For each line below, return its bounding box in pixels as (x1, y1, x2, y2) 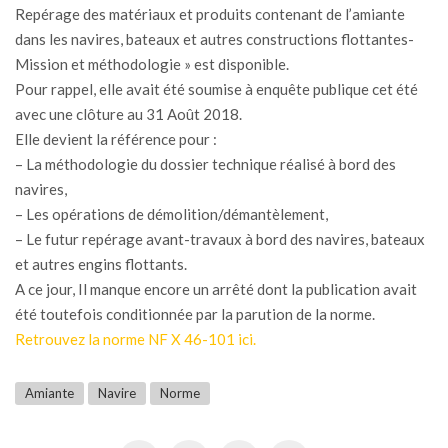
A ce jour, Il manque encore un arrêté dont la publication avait (15, 280, 417, 299)
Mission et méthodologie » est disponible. (15, 55, 289, 74)
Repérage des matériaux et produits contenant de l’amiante (15, 5, 405, 24)
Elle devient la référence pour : (15, 130, 217, 149)
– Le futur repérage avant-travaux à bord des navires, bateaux (15, 230, 425, 249)
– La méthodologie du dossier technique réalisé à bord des (15, 155, 396, 174)
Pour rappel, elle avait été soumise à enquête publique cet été (15, 80, 418, 99)
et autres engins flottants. (15, 255, 187, 274)
